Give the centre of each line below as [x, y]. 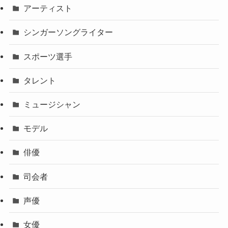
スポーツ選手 [48, 56]
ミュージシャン [52, 104]
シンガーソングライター [68, 32]
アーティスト [48, 8]
